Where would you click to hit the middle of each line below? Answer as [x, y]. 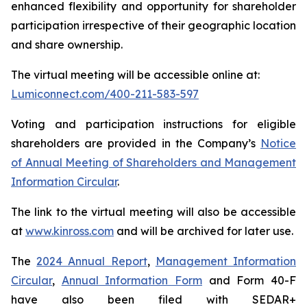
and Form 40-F [249, 280]
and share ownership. [67, 45]
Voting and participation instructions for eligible [153, 124]
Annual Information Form [132, 280]
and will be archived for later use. [204, 231]
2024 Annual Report [92, 261]
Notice [278, 143]
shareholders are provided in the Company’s [136, 143]
